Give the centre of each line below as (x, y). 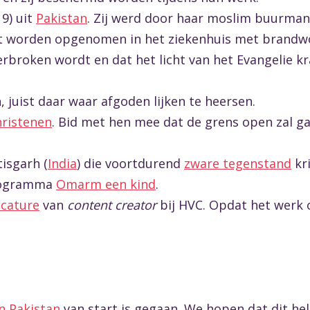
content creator (112, 205)
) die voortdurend (130, 163)
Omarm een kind (106, 184)
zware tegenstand (238, 163)
